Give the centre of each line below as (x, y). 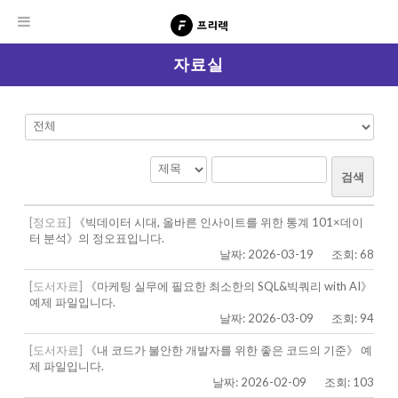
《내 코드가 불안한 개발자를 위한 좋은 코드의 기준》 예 (227, 350)
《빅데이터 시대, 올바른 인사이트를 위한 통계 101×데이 (217, 222)
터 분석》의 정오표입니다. (96, 238)
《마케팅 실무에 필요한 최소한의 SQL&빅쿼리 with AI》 (227, 286)
